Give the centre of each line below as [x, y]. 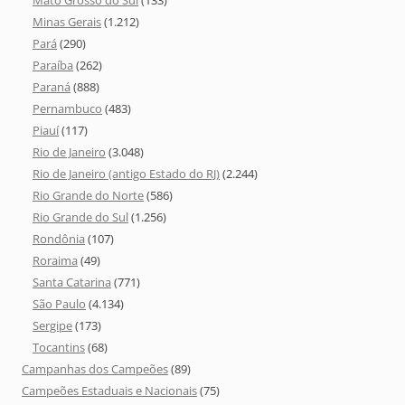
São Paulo [59, 304]
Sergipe [52, 326]
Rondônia [59, 239]
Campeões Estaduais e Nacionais [109, 391]
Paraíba [53, 66]
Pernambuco [67, 109]
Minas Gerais [67, 22]
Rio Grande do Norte [88, 196]
